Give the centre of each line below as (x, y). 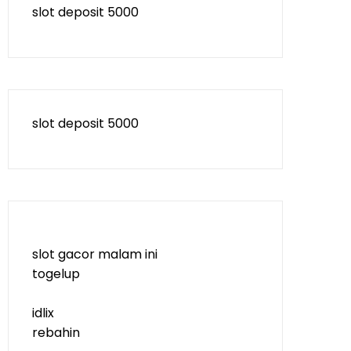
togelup (56, 274)
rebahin (56, 333)
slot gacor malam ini (95, 254)
